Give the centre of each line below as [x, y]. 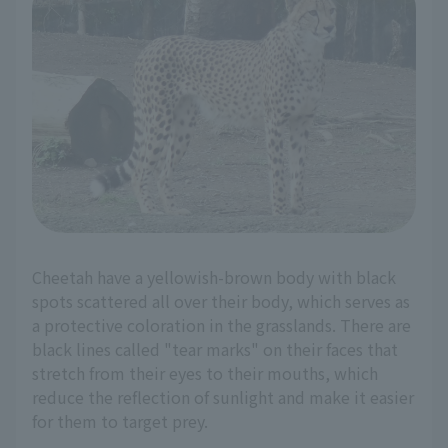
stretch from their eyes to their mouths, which [205, 373]
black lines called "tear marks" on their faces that [215, 349]
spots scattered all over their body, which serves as [221, 301]
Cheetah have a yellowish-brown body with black [214, 277]
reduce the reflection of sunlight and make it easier [223, 397]
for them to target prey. [120, 421]
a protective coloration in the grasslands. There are [221, 325]
